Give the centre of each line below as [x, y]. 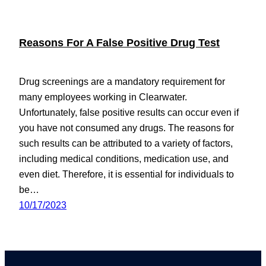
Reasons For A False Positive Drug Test [119, 42]
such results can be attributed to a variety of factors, [126, 143]
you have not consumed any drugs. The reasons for [126, 127]
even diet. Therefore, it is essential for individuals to [126, 174]
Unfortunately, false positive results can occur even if [129, 112]
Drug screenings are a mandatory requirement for [122, 81]
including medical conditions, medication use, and [124, 158]
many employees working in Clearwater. [103, 96]
